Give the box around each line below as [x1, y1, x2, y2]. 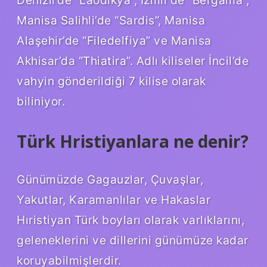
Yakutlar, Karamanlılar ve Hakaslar [17, 192, 210, 207]
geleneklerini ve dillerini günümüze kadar [17, 232, 249, 247]
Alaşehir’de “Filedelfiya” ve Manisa [17, 33, 212, 48]
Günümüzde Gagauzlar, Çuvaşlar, [17, 172, 203, 187]
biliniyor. [17, 94, 65, 108]
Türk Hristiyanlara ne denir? [17, 129, 249, 153]
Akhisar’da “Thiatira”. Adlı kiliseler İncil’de [17, 53, 249, 68]
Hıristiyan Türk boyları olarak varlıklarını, [17, 212, 244, 227]
